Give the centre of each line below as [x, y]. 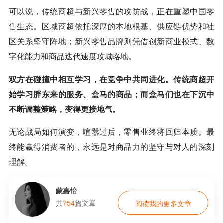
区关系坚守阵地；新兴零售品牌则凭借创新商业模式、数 [111, 41]
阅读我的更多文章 [163, 203]
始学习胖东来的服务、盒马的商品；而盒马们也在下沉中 [111, 94]
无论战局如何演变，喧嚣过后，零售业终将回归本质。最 [111, 131]
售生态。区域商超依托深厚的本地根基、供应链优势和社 [111, 26]
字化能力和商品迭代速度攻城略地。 [72, 56]
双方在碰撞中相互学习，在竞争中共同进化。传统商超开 [111, 79]
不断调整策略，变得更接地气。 [64, 109]
